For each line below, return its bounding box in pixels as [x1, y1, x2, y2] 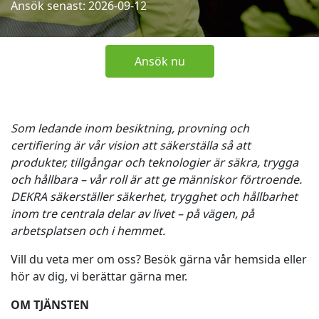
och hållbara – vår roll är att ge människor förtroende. [11, 172, 302, 187]
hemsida [234, 251, 281, 267]
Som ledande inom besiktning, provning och [11, 120, 249, 136]
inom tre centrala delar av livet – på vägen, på [11, 206, 254, 221]
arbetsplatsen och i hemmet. [11, 223, 165, 239]
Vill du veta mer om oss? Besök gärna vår [11, 251, 234, 267]
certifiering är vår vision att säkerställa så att [11, 137, 251, 153]
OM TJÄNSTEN [11, 297, 89, 313]
